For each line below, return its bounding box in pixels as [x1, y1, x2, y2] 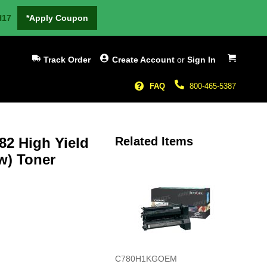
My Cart [235, 51, 265, 60]
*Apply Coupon [26, 13, 88, 23]
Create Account [110, 55, 177, 64]
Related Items [114, 135, 193, 148]
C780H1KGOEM [114, 254, 177, 263]
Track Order [44, 55, 91, 64]
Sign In [187, 55, 216, 64]
